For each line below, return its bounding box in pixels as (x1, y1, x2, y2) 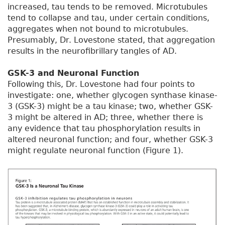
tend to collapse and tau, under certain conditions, (8, 13, 209, 23)
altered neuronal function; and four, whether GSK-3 (8, 135, 213, 145)
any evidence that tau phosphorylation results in (8, 124, 200, 134)
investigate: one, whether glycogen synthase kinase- (8, 90, 217, 100)
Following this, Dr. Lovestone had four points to (8, 79, 195, 89)
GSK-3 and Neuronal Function (8, 68, 139, 78)
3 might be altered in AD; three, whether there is (8, 113, 203, 123)
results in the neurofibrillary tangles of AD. (8, 46, 177, 56)
